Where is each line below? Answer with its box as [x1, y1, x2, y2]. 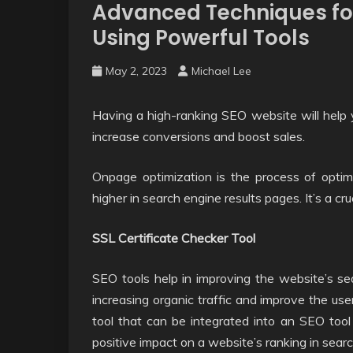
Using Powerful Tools [92, 24, 310, 52]
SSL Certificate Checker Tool [92, 230, 255, 246]
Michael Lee [191, 64, 251, 78]
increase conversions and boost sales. [92, 128, 305, 144]
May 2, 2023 [106, 64, 167, 78]
